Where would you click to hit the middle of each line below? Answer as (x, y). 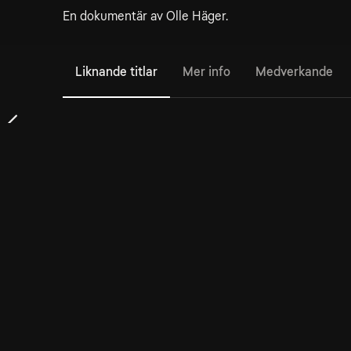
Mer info (206, 72)
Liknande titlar (116, 72)
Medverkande (294, 72)
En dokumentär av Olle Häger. (145, 16)
